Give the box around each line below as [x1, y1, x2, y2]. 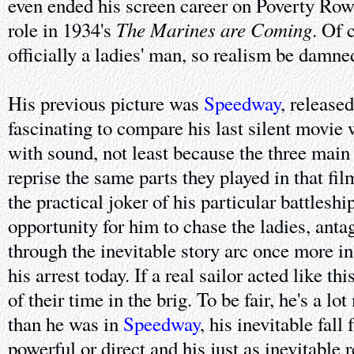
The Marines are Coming [116, 15, 312, 43]
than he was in [8, 310, 123, 337]
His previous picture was [8, 89, 204, 116]
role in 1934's [8, 16, 116, 43]
